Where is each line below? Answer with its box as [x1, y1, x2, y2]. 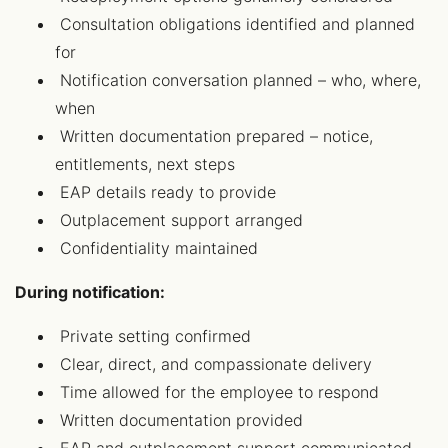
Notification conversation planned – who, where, [55, 70, 421, 90]
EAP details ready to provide [55, 182, 276, 202]
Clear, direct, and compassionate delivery [55, 354, 372, 374]
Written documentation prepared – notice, [55, 126, 373, 146]
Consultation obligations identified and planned [55, 14, 415, 34]
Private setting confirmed [55, 326, 251, 346]
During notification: [15, 282, 165, 302]
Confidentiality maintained [55, 238, 258, 258]
